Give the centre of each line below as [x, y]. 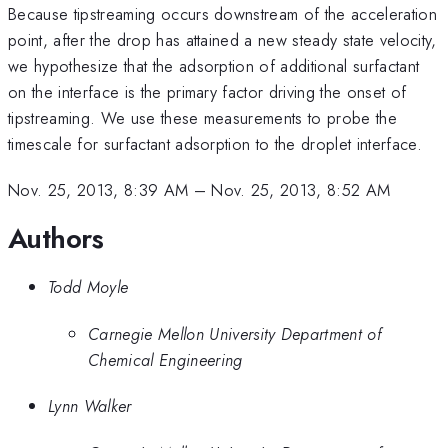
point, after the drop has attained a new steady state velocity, [222, 39]
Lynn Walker [90, 406]
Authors [56, 238]
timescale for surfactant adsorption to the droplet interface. [215, 143]
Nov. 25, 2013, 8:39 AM [98, 190]
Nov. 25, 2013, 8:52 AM [301, 190]
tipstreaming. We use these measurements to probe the [203, 117]
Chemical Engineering [165, 359]
